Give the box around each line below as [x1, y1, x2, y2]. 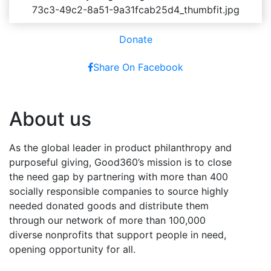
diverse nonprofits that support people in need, [9, 228, 226, 241]
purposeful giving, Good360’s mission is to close [9, 155, 232, 168]
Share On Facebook [93, 60, 183, 73]
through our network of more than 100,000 [9, 214, 206, 226]
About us [9, 106, 91, 131]
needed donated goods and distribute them [9, 199, 209, 212]
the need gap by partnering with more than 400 [9, 170, 228, 183]
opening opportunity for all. [9, 243, 135, 255]
